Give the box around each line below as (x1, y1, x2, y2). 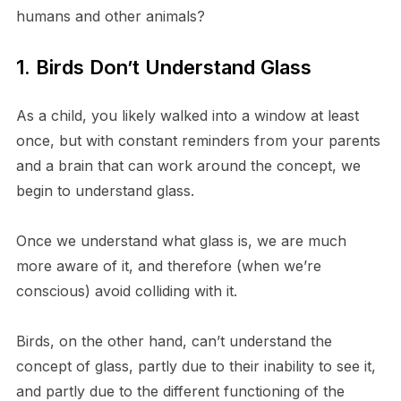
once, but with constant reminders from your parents (15, 131, 380, 149)
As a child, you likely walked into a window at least (15, 106, 359, 124)
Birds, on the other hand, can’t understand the (15, 331, 332, 350)
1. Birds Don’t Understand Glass (15, 55, 311, 79)
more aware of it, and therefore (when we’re (15, 256, 321, 275)
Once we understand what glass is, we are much (15, 231, 346, 250)
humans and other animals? (15, 6, 205, 25)
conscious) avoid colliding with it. (15, 281, 237, 300)
